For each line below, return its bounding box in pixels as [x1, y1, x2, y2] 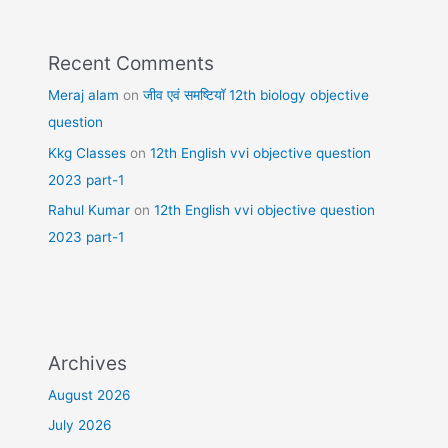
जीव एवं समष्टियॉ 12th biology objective [143, 87, 370, 104]
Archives [48, 351, 128, 375]
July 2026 [48, 417, 113, 434]
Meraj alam [48, 87, 120, 104]
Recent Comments [48, 51, 215, 76]
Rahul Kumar [48, 201, 131, 218]
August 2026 [48, 387, 132, 403]
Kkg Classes [48, 144, 127, 161]
